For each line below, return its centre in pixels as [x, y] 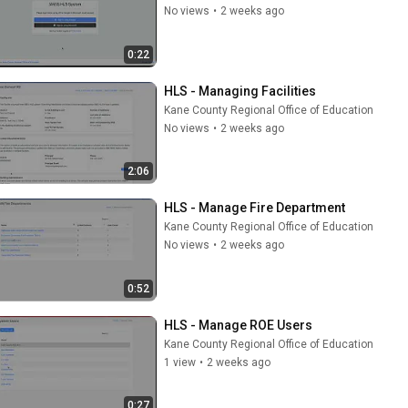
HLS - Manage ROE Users [238, 325]
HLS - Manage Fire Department [255, 208]
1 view [180, 362]
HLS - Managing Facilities [240, 91]
